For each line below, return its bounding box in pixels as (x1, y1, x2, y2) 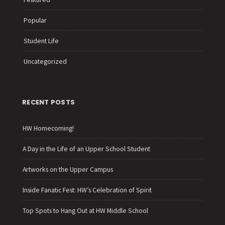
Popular (24, 15, 47, 25)
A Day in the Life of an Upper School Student (23, 144, 150, 153)
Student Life (24, 36, 59, 45)
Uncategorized (24, 56, 67, 66)
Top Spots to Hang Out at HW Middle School (23, 205, 148, 215)
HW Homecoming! (23, 123, 74, 133)
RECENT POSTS (22, 97, 75, 107)
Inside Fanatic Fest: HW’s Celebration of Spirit (23, 185, 152, 194)
